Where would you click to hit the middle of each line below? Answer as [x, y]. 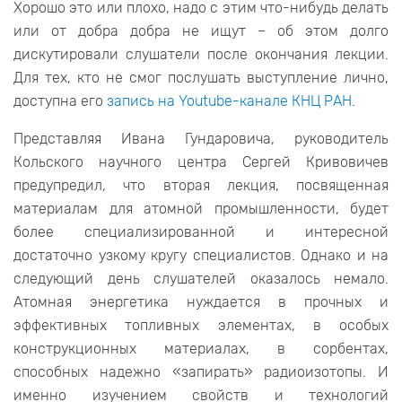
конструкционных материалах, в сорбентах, [201, 349]
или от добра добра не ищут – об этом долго [201, 31]
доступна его [60, 101]
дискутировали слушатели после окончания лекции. [201, 55]
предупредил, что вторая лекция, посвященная [201, 186]
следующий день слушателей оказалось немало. [201, 279]
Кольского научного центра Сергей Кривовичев [201, 162]
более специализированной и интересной [201, 232]
